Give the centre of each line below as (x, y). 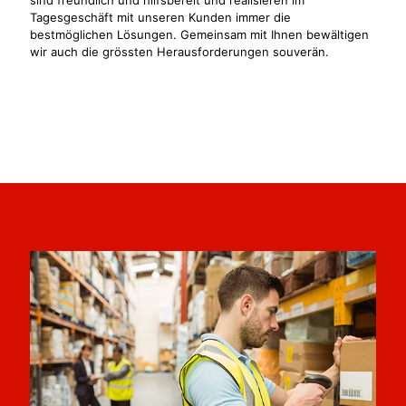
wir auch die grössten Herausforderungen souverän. (179, 51)
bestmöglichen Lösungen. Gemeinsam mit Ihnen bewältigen (199, 34)
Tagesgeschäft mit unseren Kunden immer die (160, 17)
